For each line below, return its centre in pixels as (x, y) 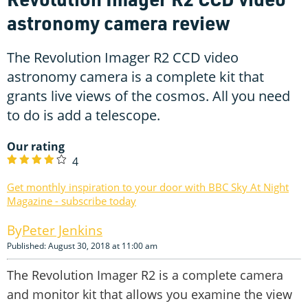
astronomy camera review (119, 22)
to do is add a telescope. (84, 115)
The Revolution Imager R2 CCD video (123, 57)
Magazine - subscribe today (71, 200)
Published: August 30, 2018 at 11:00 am (82, 245)
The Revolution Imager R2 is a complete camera (145, 275)
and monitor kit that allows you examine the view (150, 294)
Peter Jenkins (62, 230)
